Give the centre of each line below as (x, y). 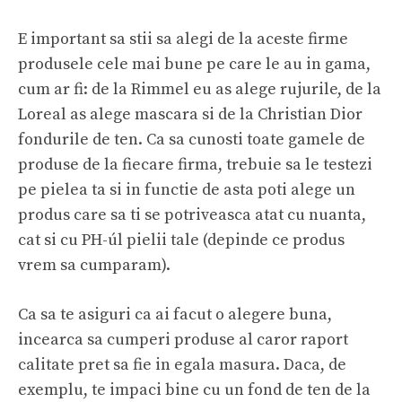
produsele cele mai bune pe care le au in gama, (194, 64)
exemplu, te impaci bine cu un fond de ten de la (194, 389)
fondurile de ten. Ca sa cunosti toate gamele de (192, 139)
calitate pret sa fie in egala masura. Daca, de (182, 364)
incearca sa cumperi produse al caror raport (183, 339)
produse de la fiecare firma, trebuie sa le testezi (195, 164)
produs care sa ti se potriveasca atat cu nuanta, (192, 214)
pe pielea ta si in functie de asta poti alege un (187, 189)
